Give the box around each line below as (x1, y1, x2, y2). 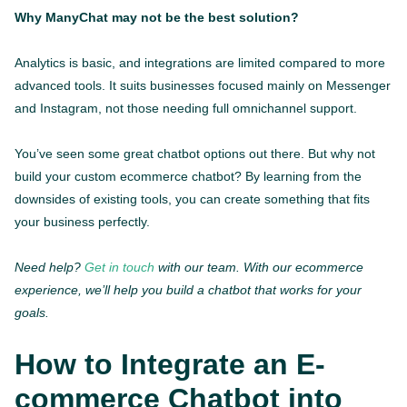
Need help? (15, 259, 84, 274)
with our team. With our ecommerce (154, 259, 363, 274)
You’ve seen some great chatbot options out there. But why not (15, 145, 375, 161)
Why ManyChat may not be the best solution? (15, 9, 299, 25)
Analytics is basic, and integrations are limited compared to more (15, 55, 385, 70)
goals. (15, 304, 49, 320)
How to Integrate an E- (15, 347, 325, 381)
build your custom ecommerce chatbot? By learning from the (15, 168, 362, 184)
